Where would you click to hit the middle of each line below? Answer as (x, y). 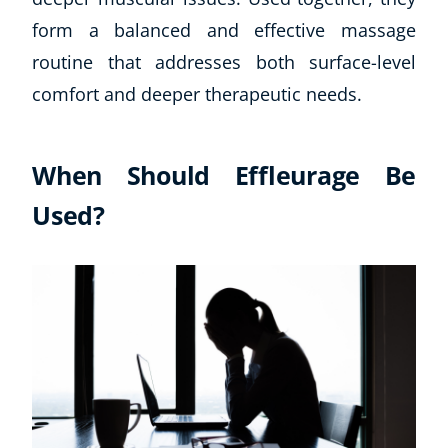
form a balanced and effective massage (224, 29)
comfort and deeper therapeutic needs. (197, 93)
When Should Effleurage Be (224, 174)
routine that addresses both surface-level (224, 61)
